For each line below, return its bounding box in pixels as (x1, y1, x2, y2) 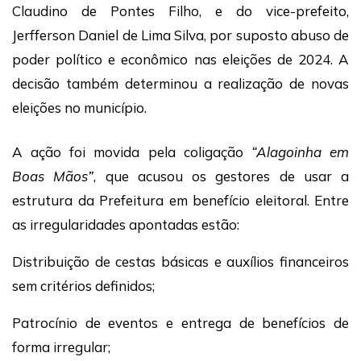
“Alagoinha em (251, 143, 350, 161)
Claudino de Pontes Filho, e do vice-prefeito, (12, 2, 349, 20)
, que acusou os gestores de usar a (93, 168, 349, 185)
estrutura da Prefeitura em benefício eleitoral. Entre (12, 192, 349, 210)
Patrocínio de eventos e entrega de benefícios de (12, 314, 349, 332)
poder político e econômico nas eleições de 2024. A (12, 51, 349, 68)
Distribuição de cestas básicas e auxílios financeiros (12, 253, 349, 271)
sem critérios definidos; (12, 277, 155, 295)
